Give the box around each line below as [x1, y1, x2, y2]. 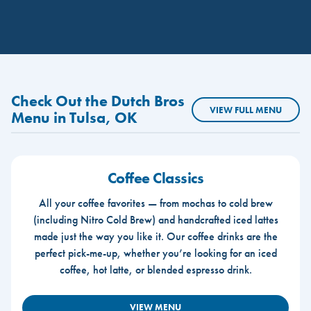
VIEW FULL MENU [210, 103, 282, 116]
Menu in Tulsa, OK [11, 108, 137, 128]
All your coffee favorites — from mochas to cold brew [38, 195, 273, 210]
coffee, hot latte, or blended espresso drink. [59, 262, 252, 277]
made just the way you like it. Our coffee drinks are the [33, 228, 278, 244]
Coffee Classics [107, 167, 204, 188]
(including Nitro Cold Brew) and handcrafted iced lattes [33, 212, 278, 227]
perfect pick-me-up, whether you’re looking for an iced [34, 245, 277, 260]
